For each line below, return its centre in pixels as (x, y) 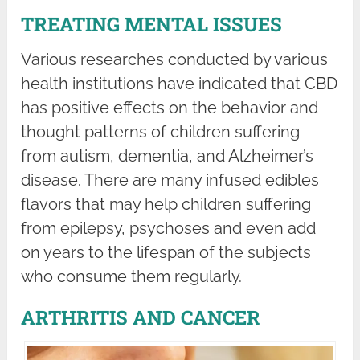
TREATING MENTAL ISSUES (152, 25)
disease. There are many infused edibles (170, 180)
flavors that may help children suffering (166, 205)
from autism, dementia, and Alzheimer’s (168, 156)
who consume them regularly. (132, 277)
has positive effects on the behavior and (170, 108)
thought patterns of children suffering (161, 132)
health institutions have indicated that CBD (180, 84)
